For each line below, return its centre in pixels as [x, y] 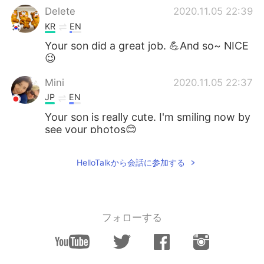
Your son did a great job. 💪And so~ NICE [147, 46]
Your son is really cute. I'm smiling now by [148, 117]
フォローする [132, 217]
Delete [60, 11]
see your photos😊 [91, 130]
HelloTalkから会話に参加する [131, 162]
